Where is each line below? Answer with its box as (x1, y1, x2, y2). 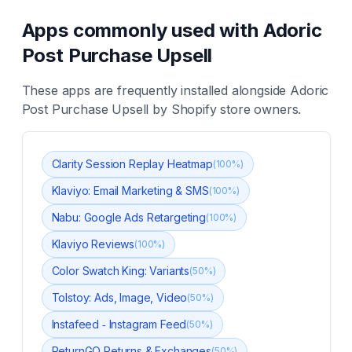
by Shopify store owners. (148, 101, 302, 117)
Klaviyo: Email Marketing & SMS (51, 184, 209, 197)
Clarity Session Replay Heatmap (51, 157, 213, 170)
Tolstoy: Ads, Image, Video (51, 291, 188, 304)
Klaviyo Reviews (51, 237, 135, 251)
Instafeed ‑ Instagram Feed (51, 317, 187, 331)
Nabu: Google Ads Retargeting (51, 211, 207, 224)
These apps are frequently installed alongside (21, 82, 291, 98)
